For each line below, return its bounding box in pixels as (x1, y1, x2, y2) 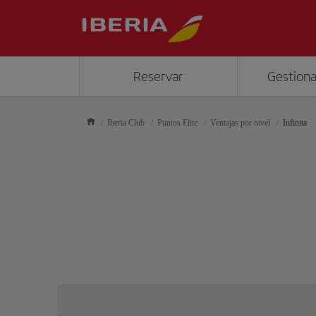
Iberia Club (107, 118, 145, 128)
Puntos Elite (157, 118, 197, 128)
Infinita (283, 118, 307, 128)
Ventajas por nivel (210, 118, 270, 128)
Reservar (133, 68, 183, 85)
